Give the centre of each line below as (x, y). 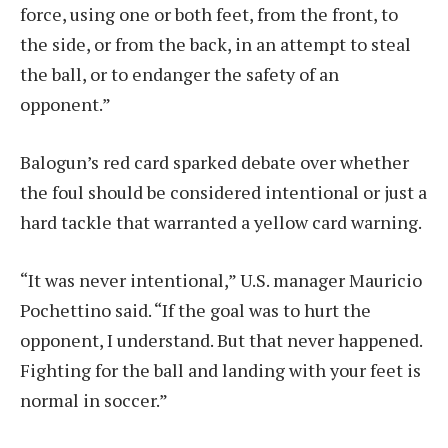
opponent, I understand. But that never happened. (221, 339)
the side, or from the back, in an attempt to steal (215, 44)
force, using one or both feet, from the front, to (209, 14)
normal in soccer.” (94, 399)
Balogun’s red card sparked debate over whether (214, 162)
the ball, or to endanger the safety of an (179, 74)
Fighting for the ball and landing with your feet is (220, 369)
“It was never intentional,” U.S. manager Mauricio (221, 279)
